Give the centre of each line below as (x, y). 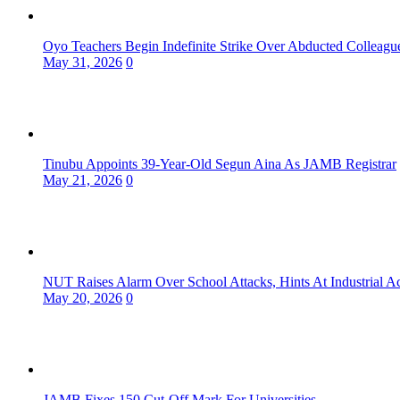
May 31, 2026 (83, 62)
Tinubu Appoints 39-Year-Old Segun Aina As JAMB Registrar (220, 164)
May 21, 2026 (83, 180)
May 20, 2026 (83, 298)
